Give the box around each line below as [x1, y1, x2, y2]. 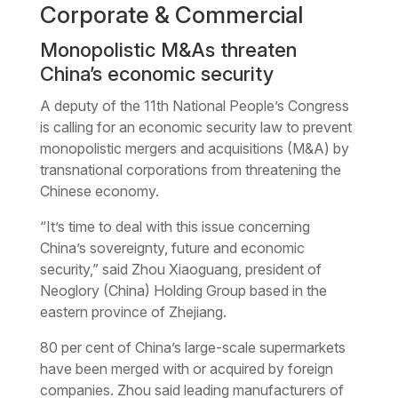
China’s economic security [39, 61, 274, 85]
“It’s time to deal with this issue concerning [39, 217, 310, 235]
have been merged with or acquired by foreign [39, 359, 333, 378]
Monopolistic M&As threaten [39, 37, 297, 61]
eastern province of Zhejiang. [39, 302, 227, 321]
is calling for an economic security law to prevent [39, 117, 352, 136]
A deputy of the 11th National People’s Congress [39, 96, 349, 115]
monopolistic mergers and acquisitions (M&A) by [39, 139, 349, 157]
